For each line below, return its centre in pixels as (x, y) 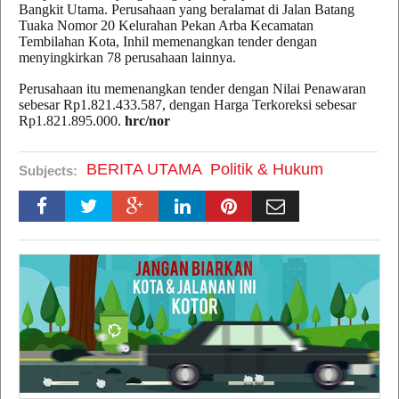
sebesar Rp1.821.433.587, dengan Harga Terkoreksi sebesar (187, 105)
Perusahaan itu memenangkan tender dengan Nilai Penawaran (192, 89)
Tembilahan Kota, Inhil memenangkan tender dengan (168, 41)
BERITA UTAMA (144, 169)
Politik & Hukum (267, 169)
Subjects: (48, 171)
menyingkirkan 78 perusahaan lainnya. (127, 57)
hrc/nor (147, 121)
